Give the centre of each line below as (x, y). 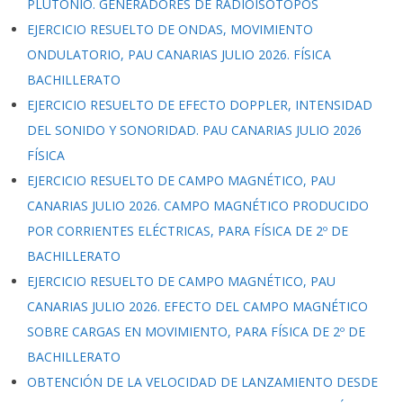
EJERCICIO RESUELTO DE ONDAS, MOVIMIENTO (170, 29)
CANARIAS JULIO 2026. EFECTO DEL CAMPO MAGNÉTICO (197, 306)
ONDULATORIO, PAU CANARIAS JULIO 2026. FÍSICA (179, 54)
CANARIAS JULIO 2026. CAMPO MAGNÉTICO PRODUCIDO (198, 206)
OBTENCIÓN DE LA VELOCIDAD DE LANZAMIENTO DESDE (202, 382)
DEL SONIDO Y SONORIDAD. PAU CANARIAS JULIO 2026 (194, 130)
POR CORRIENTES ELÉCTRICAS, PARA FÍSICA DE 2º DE (188, 231)
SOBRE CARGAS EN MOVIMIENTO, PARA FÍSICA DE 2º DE (196, 331)
